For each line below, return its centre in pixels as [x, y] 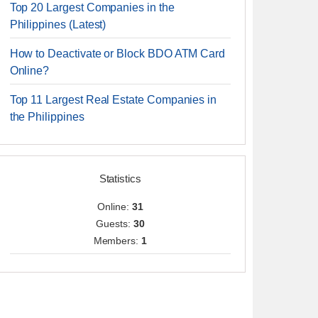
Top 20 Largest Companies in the [92, 7]
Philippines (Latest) [58, 24]
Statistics [120, 179]
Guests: [115, 224]
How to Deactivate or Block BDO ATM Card [117, 54]
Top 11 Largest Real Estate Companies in [113, 100]
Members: [117, 241]
